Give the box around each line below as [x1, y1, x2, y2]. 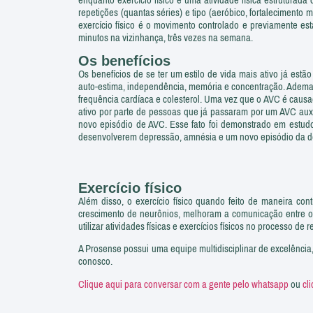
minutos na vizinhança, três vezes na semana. [78, 27, 253, 48]
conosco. [78, 252, 112, 272]
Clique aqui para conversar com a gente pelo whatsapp [78, 274, 291, 294]
